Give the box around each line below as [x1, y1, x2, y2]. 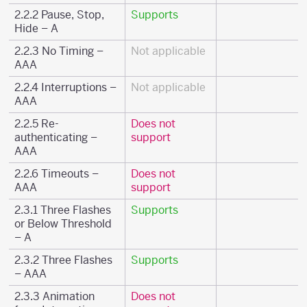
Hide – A [14, 21, 58, 36]
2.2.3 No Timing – [14, 44, 103, 58]
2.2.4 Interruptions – [14, 80, 116, 95]
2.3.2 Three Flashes [14, 253, 112, 267]
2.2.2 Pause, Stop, [14, 8, 104, 22]
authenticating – [14, 130, 97, 145]
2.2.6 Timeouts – [14, 167, 99, 181]
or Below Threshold [14, 217, 112, 231]
